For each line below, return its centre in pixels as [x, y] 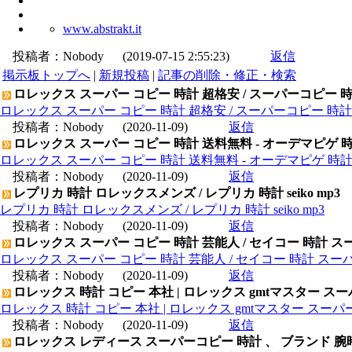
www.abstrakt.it [102, 28]
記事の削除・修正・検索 [227, 75]
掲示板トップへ [46, 75]
